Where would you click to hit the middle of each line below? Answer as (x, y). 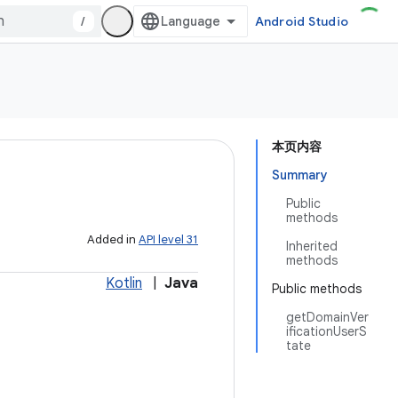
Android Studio (301, 21)
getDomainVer (327, 317)
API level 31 (168, 239)
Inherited (312, 246)
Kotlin (124, 283)
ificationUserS (326, 331)
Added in (113, 239)
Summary (300, 175)
